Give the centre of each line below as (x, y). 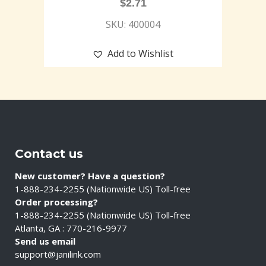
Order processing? (56, 202)
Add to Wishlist (140, 53)
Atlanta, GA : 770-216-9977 (71, 228)
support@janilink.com (58, 254)
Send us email (45, 241)
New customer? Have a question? (90, 176)
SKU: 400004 (133, 24)
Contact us (49, 154)
